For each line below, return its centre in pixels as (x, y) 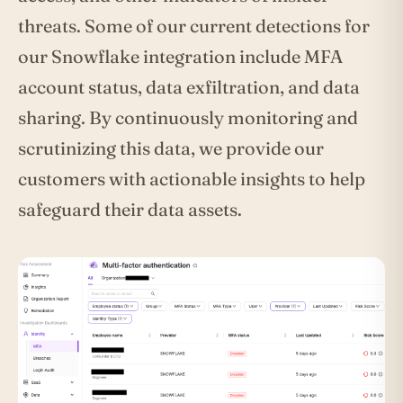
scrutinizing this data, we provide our (171, 148)
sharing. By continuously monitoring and (188, 118)
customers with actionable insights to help (192, 179)
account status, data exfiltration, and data (189, 87)
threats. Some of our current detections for (194, 26)
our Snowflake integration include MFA (180, 57)
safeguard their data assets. (130, 210)
